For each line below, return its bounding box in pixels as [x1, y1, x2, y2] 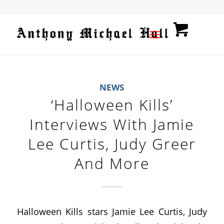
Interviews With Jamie [29, 114, 194, 134]
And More [74, 153, 149, 173]
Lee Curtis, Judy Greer [27, 133, 196, 154]
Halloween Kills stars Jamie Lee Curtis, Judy [16, 204, 207, 217]
